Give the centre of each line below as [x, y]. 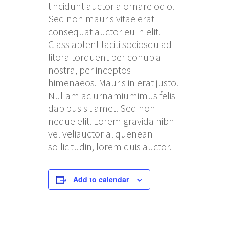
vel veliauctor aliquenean [100, 134]
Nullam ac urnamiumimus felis [112, 95]
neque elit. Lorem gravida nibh [111, 121]
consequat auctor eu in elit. [104, 31]
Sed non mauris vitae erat [101, 19]
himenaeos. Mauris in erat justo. [113, 83]
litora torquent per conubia [105, 57]
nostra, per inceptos [89, 70]
